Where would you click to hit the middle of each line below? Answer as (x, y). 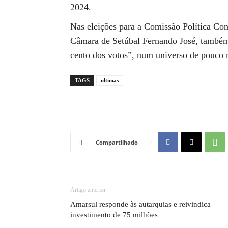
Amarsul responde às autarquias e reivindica (140, 204)
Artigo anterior (88, 190)
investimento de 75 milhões (114, 215)
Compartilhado (117, 142)
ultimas (110, 80)
